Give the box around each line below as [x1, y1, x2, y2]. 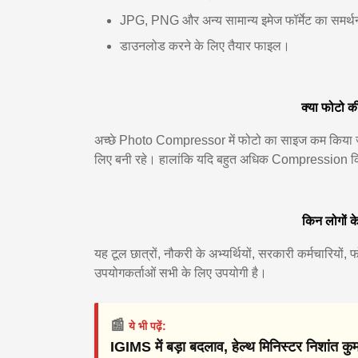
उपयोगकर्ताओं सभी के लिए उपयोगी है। [94, 266, 267, 280]
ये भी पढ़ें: [129, 320, 166, 332]
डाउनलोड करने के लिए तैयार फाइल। [120, 39, 290, 53]
